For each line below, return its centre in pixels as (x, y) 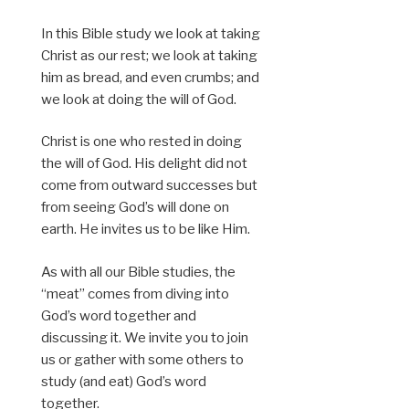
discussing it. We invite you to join (145, 337)
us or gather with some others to (142, 359)
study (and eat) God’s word (124, 381)
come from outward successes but (149, 186)
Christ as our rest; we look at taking (149, 55)
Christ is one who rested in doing (142, 142)
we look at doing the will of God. (139, 99)
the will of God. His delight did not (144, 164)
